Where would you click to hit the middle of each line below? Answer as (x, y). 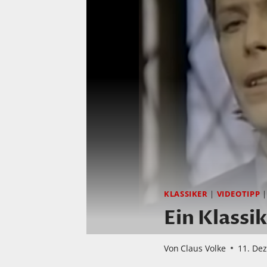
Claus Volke (204, 248)
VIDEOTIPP (238, 194)
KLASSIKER (186, 194)
